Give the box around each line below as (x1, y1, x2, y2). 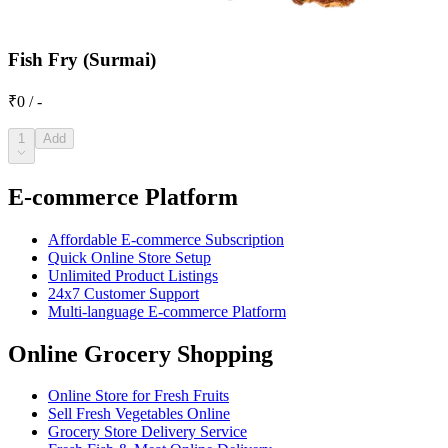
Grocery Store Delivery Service (48, 423, 247, 441)
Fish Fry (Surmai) (8, 49, 156, 71)
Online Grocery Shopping (8, 340, 273, 367)
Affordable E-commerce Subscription (48, 230, 284, 248)
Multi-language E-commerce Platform (48, 302, 286, 320)
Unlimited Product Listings (48, 266, 218, 284)
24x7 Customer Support (48, 284, 199, 302)
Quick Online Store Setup (48, 248, 211, 266)
